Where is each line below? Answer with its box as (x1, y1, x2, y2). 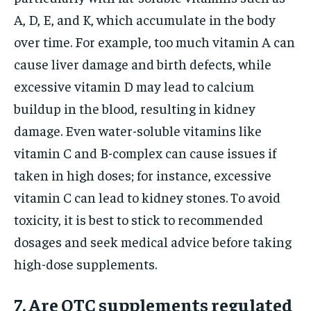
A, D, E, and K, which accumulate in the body (14, 10, 276, 28)
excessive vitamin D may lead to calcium (14, 76, 254, 94)
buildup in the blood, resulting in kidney (14, 99, 255, 117)
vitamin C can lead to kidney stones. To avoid (14, 187, 280, 205)
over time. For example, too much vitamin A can (14, 32, 295, 50)
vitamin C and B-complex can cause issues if (14, 143, 276, 161)
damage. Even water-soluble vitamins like (14, 121, 262, 139)
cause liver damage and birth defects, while (14, 54, 271, 72)
